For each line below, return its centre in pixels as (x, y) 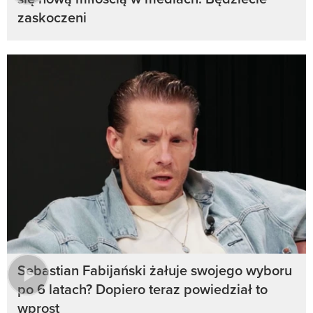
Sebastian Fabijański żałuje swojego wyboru (155, 270)
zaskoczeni (52, 17)
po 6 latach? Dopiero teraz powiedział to (143, 289)
